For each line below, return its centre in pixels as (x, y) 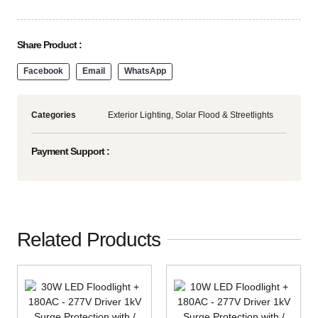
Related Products (89, 239)
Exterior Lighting (139, 115)
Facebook (43, 71)
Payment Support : (70, 151)
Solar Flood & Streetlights (224, 115)
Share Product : (49, 44)
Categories (54, 115)
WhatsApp (145, 71)
